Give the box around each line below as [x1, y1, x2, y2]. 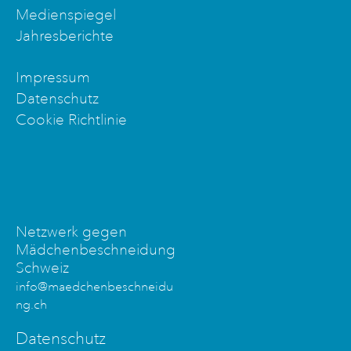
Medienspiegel [16, 5, 116, 25]
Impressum [16, 68, 90, 88]
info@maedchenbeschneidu [16, 279, 173, 295]
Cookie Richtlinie [16, 110, 127, 130]
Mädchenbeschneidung [16, 241, 175, 260]
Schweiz [16, 259, 69, 278]
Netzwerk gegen [16, 223, 127, 242]
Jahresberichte [16, 27, 114, 46]
